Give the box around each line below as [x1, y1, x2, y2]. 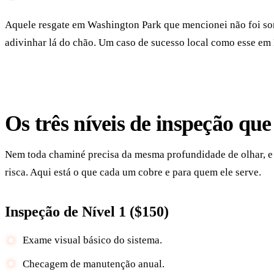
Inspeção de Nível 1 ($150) [5, 203, 169, 220]
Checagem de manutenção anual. [22, 257, 165, 270]
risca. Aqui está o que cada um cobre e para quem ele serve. [5, 166, 261, 179]
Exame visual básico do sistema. [22, 234, 162, 246]
